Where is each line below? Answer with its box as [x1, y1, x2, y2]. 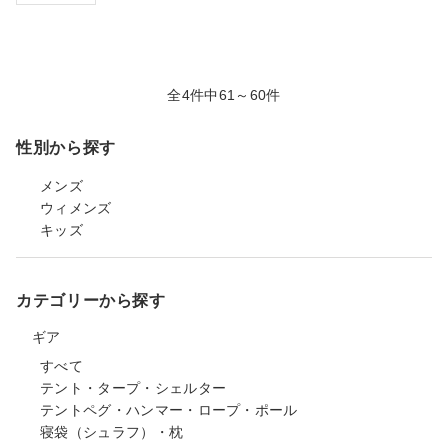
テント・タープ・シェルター [40, 380, 227, 396]
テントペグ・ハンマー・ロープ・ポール [40, 402, 298, 418]
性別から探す [16, 139, 116, 156]
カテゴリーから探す [16, 292, 166, 309]
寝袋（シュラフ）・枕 [40, 424, 184, 440]
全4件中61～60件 [167, 87, 281, 103]
